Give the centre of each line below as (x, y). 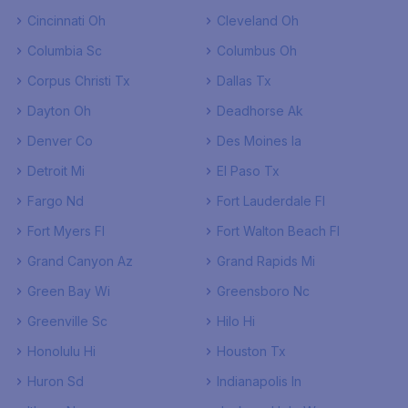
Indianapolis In (259, 381)
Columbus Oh (257, 51)
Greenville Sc (67, 321)
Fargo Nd (56, 201)
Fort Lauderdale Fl (271, 201)
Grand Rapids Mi (266, 261)
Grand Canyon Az (80, 261)
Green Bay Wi (69, 291)
